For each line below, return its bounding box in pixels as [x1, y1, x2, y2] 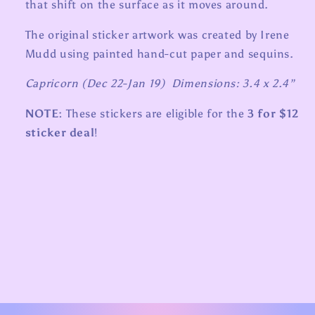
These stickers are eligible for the [65, 107, 248, 121]
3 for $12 [247, 107, 299, 121]
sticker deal [25, 126, 95, 140]
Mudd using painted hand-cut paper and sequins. [25, 46, 294, 60]
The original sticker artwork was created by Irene [25, 27, 290, 41]
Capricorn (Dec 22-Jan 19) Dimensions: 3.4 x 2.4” [25, 77, 295, 91]
